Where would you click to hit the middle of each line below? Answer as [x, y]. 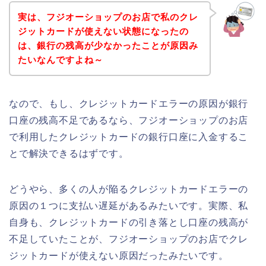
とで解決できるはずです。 [69, 153]
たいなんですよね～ [60, 59]
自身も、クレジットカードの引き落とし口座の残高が [129, 222]
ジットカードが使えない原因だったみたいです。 [119, 255]
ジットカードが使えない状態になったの [103, 31]
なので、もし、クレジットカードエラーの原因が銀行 [129, 103]
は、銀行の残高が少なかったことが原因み [108, 45]
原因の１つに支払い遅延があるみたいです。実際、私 [129, 205]
